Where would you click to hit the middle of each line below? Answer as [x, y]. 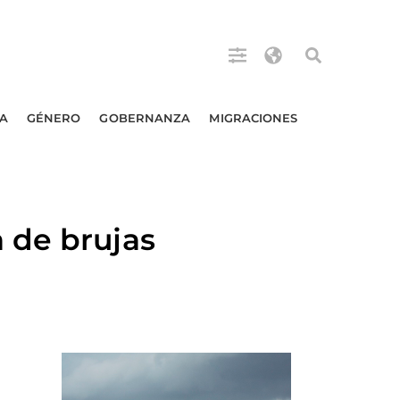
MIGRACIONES [254, 118]
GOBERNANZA [145, 118]
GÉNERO [54, 118]
